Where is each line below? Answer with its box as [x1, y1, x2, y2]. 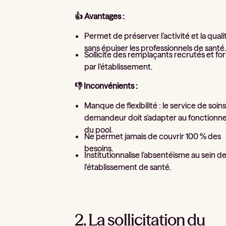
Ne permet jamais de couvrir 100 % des [84, 131, 221, 141]
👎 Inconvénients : [75, 80, 138, 91]
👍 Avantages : [75, 11, 125, 21]
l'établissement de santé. [84, 161, 172, 172]
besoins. [84, 143, 114, 153]
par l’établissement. [84, 61, 153, 72]
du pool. [84, 125, 113, 135]
